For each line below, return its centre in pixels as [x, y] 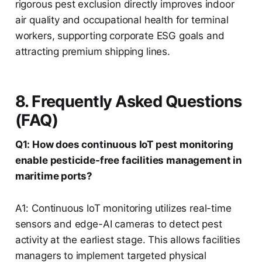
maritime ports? [54, 176]
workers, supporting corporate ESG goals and [120, 35]
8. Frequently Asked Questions [128, 101]
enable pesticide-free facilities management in [128, 160]
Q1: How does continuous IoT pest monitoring [124, 144]
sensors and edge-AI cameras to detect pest [118, 224]
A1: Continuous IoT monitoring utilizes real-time [123, 208]
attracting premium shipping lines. [92, 51]
